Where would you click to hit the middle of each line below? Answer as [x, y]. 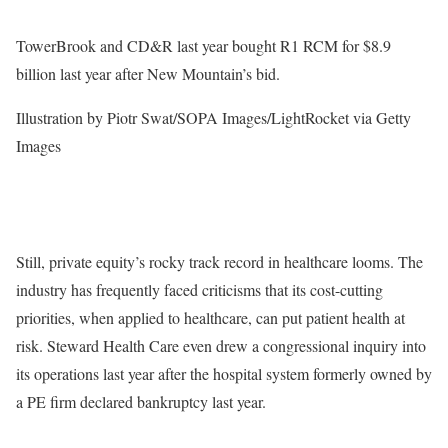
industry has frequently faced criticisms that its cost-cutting [199, 289]
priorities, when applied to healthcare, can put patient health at [210, 317]
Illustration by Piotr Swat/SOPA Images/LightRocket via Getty [213, 117]
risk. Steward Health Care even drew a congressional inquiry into [221, 345]
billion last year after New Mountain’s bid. [148, 73]
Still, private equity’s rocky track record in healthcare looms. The [219, 261]
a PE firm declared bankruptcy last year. [141, 401]
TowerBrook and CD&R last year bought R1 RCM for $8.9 [203, 45]
